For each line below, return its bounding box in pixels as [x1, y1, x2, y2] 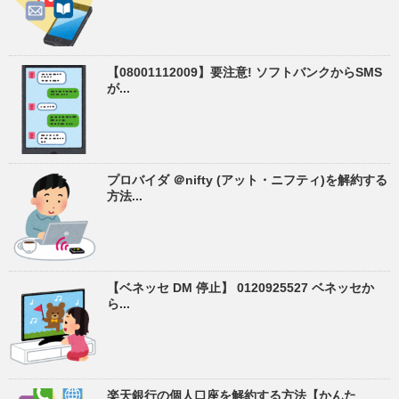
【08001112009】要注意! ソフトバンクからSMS [107, 64, 382, 79]
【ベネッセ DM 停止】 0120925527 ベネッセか [107, 280, 374, 295]
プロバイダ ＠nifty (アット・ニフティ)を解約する [107, 172, 387, 187]
